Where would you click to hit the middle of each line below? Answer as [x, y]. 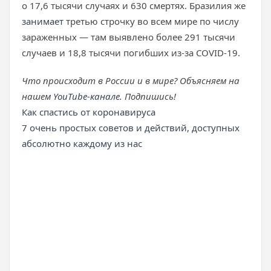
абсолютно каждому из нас [82, 143]
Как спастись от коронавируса [89, 112]
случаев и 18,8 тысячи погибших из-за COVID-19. [131, 53]
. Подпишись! [148, 96]
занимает [44, 21]
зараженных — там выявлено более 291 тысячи [129, 37]
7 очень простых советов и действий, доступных [131, 128]
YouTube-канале [87, 96]
